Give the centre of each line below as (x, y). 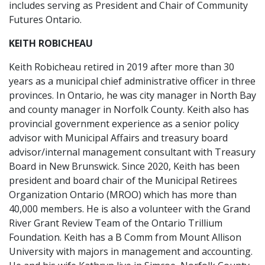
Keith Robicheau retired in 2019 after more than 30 (122, 67)
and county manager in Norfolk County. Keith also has (129, 109)
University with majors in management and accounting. (131, 251)
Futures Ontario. (45, 20)
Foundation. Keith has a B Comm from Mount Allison (125, 237)
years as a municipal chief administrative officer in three (132, 81)
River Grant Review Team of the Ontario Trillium (116, 223)
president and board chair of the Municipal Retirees (123, 180)
